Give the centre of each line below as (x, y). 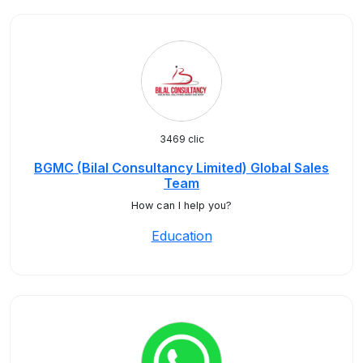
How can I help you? (181, 205)
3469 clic (181, 139)
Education (181, 236)
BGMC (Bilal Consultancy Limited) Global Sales (181, 168)
